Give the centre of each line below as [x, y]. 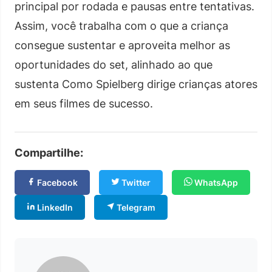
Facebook [56, 182]
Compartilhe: [49, 152]
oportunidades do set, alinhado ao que [114, 64]
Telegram [135, 207]
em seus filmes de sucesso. [84, 103]
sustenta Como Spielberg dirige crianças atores [136, 84]
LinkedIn [54, 207]
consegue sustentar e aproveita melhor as [122, 45]
